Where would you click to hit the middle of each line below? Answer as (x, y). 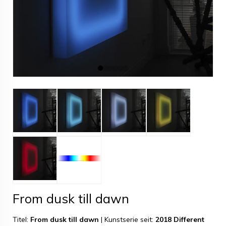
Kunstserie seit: (130, 220)
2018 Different (180, 220)
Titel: (21, 220)
